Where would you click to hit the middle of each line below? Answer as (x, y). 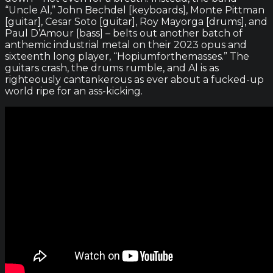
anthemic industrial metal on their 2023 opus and (126, 44)
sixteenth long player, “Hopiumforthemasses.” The (127, 56)
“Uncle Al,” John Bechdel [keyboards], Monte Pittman (135, 10)
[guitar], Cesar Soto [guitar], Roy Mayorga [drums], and (136, 21)
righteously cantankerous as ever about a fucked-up (134, 79)
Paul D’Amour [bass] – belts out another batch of (124, 33)
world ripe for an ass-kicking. (74, 91)
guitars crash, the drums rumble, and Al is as (112, 68)
